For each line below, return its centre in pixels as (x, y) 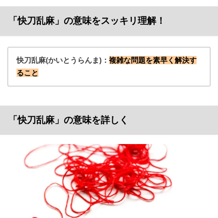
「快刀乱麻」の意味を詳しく (68, 120)
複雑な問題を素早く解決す (153, 60)
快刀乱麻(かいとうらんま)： (63, 60)
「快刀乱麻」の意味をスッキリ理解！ (87, 21)
